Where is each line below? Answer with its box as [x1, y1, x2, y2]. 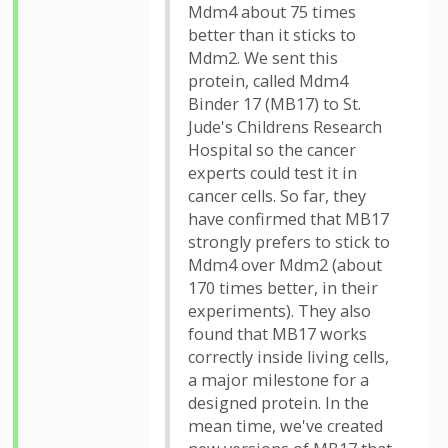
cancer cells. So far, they [188, 185, 366, 207]
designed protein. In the [188, 392, 369, 414]
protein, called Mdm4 [188, 70, 348, 92]
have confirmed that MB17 [188, 208, 389, 230]
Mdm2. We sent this [188, 47, 338, 69]
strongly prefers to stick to [188, 231, 390, 253]
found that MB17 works [188, 323, 367, 345]
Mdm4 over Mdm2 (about [188, 254, 382, 276]
